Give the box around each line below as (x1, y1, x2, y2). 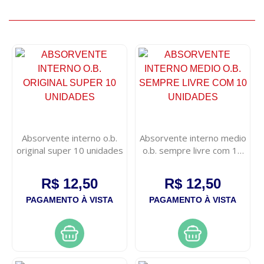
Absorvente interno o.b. (22, 131, 118, 144)
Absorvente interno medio (139, 131, 246, 144)
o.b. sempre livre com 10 (143, 144, 243, 156)
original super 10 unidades (16, 144, 123, 156)
